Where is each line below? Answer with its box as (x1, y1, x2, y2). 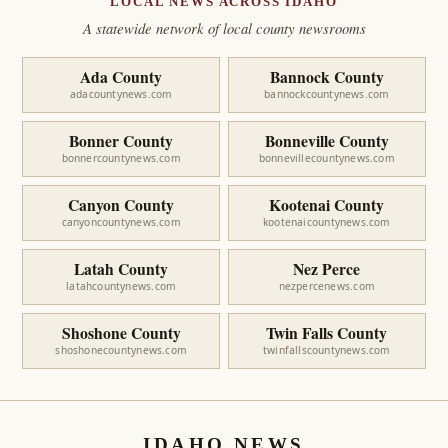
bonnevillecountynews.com (258, 151, 395, 166)
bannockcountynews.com (264, 87, 390, 102)
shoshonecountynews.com (55, 343, 187, 358)
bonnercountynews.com (61, 151, 181, 166)
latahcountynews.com (66, 279, 177, 294)
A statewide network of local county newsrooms (82, 17, 366, 38)
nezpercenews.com (278, 279, 375, 294)
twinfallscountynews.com (262, 343, 391, 358)
